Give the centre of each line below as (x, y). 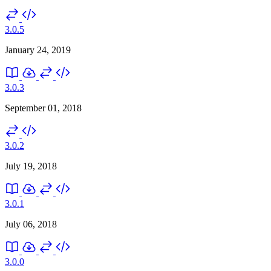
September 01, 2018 (43, 108)
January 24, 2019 (38, 50)
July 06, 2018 (31, 224)
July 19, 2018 (31, 166)
